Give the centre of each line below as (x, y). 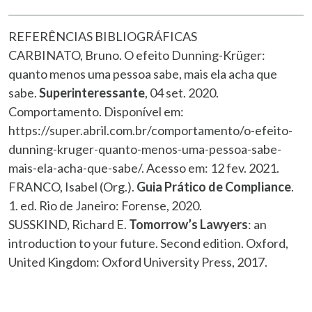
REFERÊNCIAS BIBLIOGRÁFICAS (103, 36)
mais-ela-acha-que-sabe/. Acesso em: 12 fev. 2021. (144, 167)
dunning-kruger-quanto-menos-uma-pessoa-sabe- (145, 149)
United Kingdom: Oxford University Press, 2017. (138, 262)
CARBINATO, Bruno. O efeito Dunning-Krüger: (137, 55)
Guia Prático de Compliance (214, 186)
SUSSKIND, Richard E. (69, 224)
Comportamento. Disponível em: (96, 111)
